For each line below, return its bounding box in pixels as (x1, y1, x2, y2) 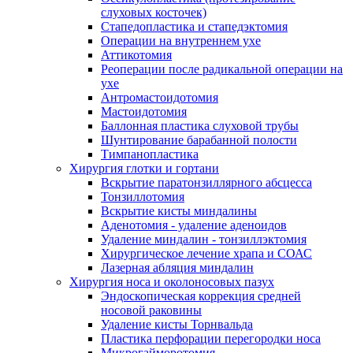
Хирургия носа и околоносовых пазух (69, 274, 274, 288)
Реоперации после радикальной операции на (101, 61, 343, 76)
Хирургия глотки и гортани (69, 161, 219, 175)
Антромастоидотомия (101, 90, 218, 104)
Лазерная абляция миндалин (101, 260, 254, 274)
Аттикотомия (101, 47, 172, 61)
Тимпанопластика (101, 147, 199, 161)
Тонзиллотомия (101, 189, 184, 203)
